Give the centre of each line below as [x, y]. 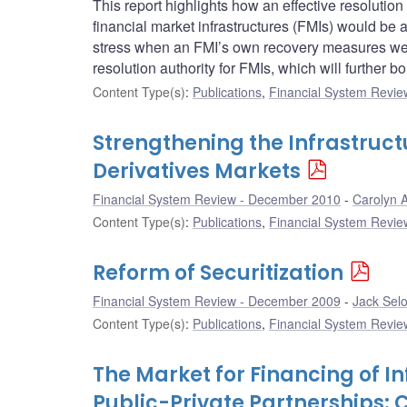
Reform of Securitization [218, 273]
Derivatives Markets [197, 172]
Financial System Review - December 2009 [217, 301]
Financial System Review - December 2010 [217, 199]
